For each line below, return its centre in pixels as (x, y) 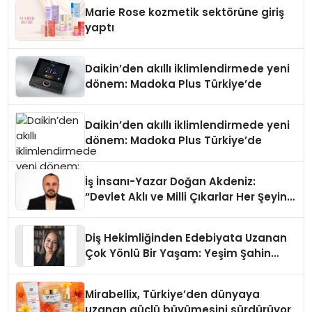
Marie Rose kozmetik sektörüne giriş (185, 13)
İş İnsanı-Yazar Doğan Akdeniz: (171, 182)
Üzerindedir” (119, 212)
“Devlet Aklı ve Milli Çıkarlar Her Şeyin (186, 197)
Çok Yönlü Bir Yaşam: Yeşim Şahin (178, 253)
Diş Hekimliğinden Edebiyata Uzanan (186, 238)
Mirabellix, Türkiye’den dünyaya (173, 295)
